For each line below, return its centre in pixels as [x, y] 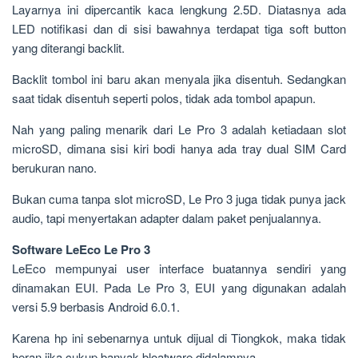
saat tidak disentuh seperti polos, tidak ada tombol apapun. [164, 98]
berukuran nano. [54, 167]
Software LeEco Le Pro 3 [81, 249]
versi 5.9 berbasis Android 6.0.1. [96, 306]
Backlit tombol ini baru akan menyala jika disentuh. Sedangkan [179, 79]
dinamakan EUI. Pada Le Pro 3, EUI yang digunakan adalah [179, 287]
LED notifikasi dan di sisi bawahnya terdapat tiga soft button [179, 28]
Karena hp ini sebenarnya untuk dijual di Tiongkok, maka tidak [179, 338]
